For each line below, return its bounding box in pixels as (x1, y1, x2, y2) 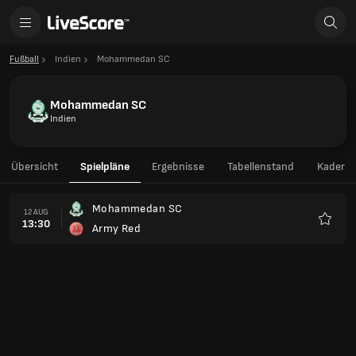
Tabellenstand (227, 160, 294, 173)
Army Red (92, 222, 141, 235)
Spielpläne (80, 160, 130, 173)
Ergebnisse (152, 160, 204, 173)
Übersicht (11, 160, 58, 173)
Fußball (10, 53, 39, 65)
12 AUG (23, 207, 48, 217)
